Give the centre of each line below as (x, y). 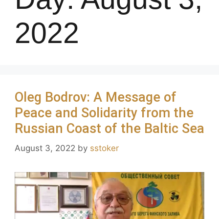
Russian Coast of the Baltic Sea (109, 129)
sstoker (104, 148)
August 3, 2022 (45, 148)
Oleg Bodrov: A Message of (96, 98)
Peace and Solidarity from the (104, 113)
